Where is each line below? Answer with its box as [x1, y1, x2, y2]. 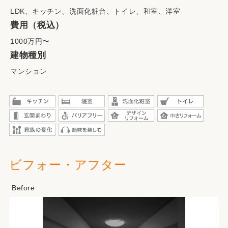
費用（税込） [10, 20, 65, 30]
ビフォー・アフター [9, 158, 127, 172]
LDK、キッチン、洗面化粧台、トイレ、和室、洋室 [10, 7, 181, 15]
